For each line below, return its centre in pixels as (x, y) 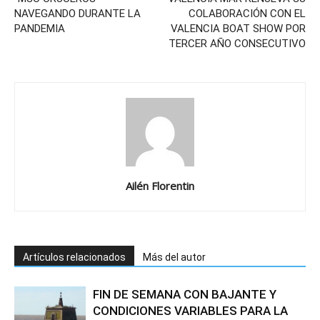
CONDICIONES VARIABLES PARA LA (190, 310)
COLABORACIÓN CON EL (247, 13)
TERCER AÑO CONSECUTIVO (237, 43)
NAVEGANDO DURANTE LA (77, 13)
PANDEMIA (40, 28)
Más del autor (174, 257)
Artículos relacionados (74, 257)
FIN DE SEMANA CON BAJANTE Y (185, 294)
